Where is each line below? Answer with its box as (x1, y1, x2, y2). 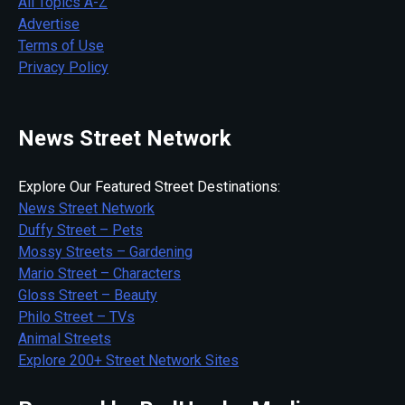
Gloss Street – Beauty (18, 286, 157, 304)
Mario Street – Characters (18, 264, 181, 282)
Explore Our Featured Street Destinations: (18, 177, 280, 195)
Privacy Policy (18, 58, 108, 76)
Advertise (18, 14, 80, 33)
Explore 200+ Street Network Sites (18, 351, 239, 369)
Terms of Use (18, 36, 104, 54)
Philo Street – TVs (18, 307, 135, 325)
